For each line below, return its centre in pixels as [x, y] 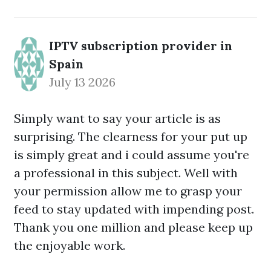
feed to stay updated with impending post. [134, 209]
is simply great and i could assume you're [132, 155]
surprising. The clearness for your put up [131, 136]
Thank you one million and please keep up [133, 227]
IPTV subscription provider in [141, 46]
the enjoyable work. [70, 245]
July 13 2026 [82, 82]
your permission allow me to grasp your [128, 191]
